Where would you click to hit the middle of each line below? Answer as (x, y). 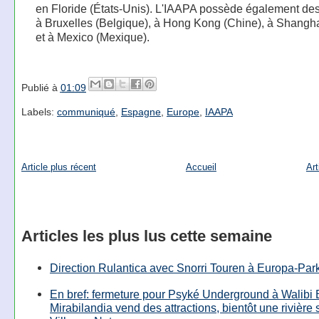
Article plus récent (58, 167)
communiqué (86, 112)
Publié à (41, 87)
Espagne (141, 112)
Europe (183, 112)
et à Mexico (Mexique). (92, 37)
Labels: (39, 112)
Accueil (201, 167)
